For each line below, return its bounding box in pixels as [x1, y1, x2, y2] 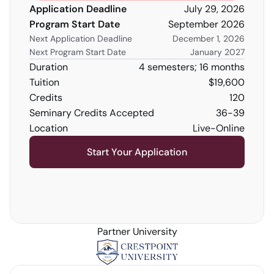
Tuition [29, 76, 59, 89]
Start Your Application [87, 146, 187, 158]
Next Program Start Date [29, 46, 126, 57]
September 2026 [168, 18, 245, 31]
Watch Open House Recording [65, 180, 209, 192]
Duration [29, 61, 68, 73]
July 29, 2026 [184, 2, 245, 15]
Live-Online [193, 122, 245, 135]
